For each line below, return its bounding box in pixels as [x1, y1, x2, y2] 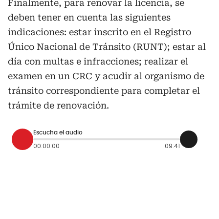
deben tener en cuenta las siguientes [8, 12, 171, 22]
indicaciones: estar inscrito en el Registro [8, 26, 191, 37]
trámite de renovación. [8, 100, 109, 110]
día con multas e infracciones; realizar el [8, 56, 188, 66]
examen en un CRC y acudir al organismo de [8, 70, 204, 81]
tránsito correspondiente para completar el [8, 85, 200, 96]
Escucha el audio [33, 130, 83, 136]
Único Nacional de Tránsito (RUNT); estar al [8, 41, 206, 52]
